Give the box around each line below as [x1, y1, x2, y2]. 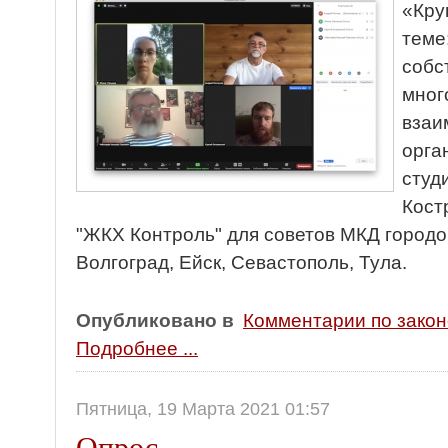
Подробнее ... [76, 338, 198, 359]
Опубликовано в [76, 310, 234, 331]
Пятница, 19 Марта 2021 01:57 [76, 399, 330, 419]
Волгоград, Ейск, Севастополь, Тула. [76, 252, 407, 273]
